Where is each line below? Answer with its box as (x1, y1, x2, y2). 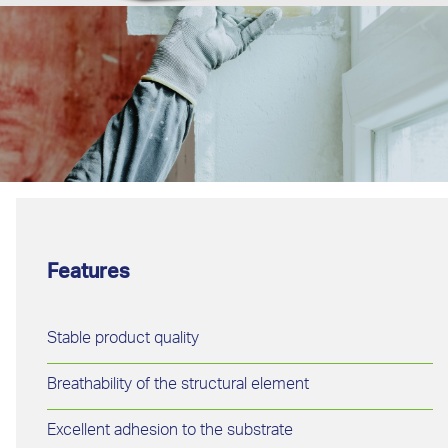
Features (47, 264, 130, 284)
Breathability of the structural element (47, 378, 309, 394)
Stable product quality (47, 332, 199, 348)
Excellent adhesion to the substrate (47, 424, 293, 440)
